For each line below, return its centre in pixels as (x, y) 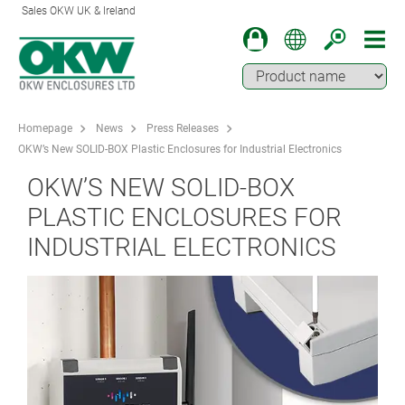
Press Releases (183, 129)
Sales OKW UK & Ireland (79, 11)
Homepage (45, 129)
